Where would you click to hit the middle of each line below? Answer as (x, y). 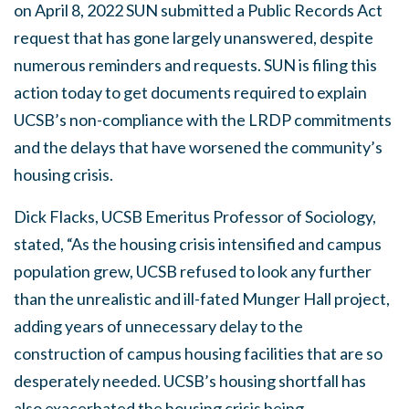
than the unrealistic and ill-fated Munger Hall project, (202, 299)
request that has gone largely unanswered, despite (194, 37)
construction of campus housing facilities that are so (198, 353)
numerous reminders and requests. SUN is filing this (195, 65)
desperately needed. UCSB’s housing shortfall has (190, 381)
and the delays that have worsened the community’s (198, 147)
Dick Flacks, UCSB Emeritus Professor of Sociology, (195, 216)
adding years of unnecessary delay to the (158, 326)
